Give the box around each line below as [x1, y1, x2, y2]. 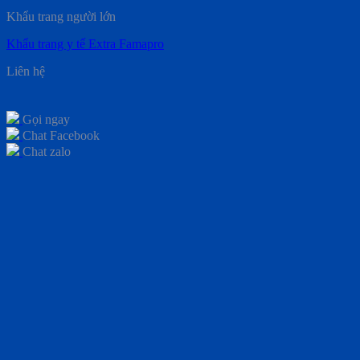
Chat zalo [22, 144, 71, 158]
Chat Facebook [22, 128, 100, 142]
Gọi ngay [22, 112, 70, 126]
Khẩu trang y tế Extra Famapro [6, 36, 164, 51]
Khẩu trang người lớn [6, 9, 116, 23]
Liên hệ [6, 63, 45, 78]
